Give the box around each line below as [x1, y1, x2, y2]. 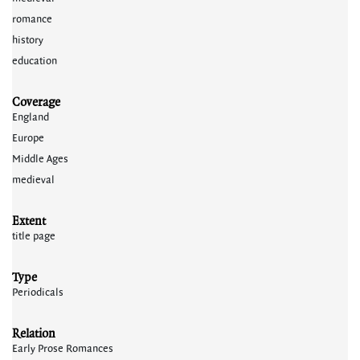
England [12, 110, 49, 125]
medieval [12, 173, 55, 187]
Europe [12, 131, 44, 145]
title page [12, 229, 55, 243]
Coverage [12, 93, 60, 110]
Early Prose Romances [12, 342, 113, 356]
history [12, 33, 43, 47]
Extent [12, 212, 46, 229]
